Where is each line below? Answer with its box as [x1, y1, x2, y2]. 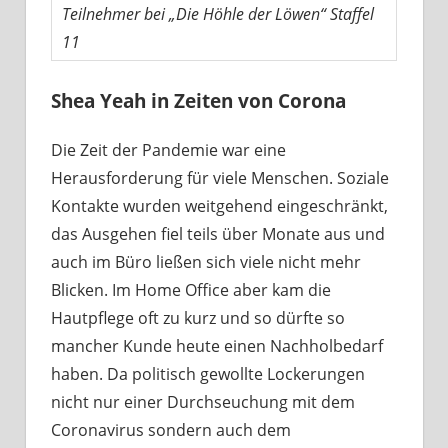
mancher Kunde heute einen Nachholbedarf [51, 334, 383, 357]
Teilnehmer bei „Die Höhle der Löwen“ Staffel [61, 3, 374, 26]
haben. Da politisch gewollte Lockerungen [51, 362, 365, 385]
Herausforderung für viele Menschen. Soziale [51, 166, 389, 189]
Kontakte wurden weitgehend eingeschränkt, [51, 194, 388, 217]
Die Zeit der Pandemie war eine [51, 138, 286, 161]
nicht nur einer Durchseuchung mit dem [51, 390, 355, 413]
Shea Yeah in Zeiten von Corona [51, 88, 346, 114]
